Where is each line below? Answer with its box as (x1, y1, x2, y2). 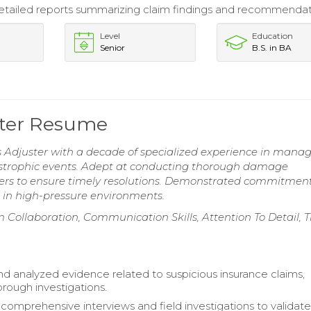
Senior (99, 42, 125, 53)
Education (252, 30, 294, 41)
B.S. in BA (252, 42, 292, 53)
